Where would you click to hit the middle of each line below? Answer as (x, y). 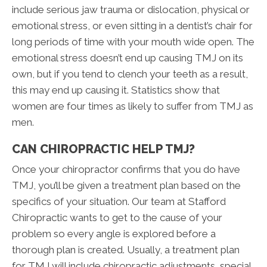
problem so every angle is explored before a (114, 234)
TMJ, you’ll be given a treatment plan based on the (126, 186)
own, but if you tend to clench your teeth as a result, (130, 74)
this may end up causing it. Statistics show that (116, 90)
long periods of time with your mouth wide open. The (133, 42)
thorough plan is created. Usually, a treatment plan (126, 250)
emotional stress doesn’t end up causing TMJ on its (128, 58)
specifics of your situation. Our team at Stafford (119, 202)
